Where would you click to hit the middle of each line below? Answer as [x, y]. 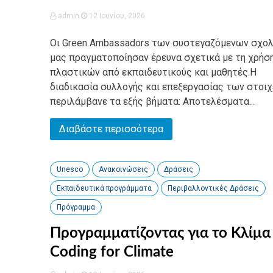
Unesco [70, 169]
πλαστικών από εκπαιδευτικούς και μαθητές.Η [153, 72]
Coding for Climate [112, 252]
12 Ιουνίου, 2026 [116, 16]
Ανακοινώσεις [123, 169]
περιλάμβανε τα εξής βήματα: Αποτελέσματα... [152, 101]
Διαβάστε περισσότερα [111, 129]
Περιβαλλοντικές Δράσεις [213, 188]
